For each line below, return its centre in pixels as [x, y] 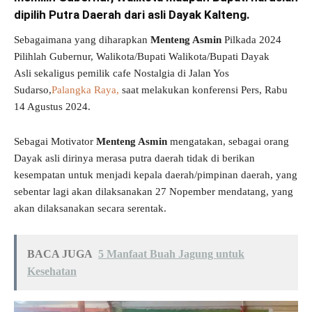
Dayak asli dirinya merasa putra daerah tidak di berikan [134, 158]
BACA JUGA [60, 253]
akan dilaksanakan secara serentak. [90, 208]
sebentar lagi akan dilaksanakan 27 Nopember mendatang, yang [154, 191]
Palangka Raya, [85, 89]
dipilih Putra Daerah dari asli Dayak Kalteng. [132, 14]
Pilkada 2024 [251, 39]
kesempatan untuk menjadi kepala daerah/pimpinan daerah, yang [156, 174]
